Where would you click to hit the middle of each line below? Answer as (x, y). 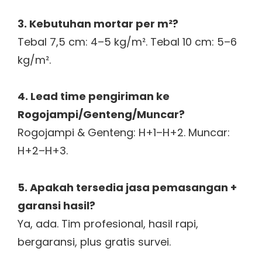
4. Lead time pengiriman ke (94, 96)
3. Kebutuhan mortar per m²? (98, 23)
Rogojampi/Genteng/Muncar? (101, 115)
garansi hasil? (56, 205)
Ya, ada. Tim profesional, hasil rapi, (108, 223)
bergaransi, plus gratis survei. (94, 242)
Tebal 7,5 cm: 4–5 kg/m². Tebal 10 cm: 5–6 (127, 42)
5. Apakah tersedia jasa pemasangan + (127, 187)
